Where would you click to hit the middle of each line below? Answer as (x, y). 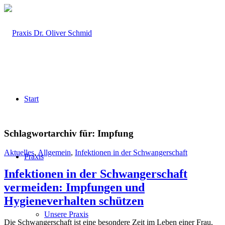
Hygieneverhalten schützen (74, 201)
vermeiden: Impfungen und (74, 188)
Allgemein (54, 153)
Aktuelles (19, 153)
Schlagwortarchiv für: (51, 133)
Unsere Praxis (66, 214)
